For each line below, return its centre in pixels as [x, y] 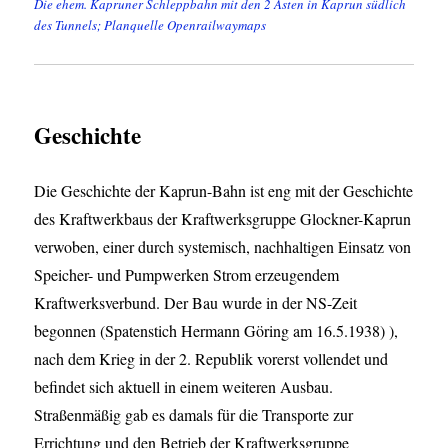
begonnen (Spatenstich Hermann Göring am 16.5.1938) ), [216, 331]
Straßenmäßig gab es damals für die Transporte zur [194, 415]
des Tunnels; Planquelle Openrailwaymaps [150, 25]
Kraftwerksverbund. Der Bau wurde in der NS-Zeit [196, 303]
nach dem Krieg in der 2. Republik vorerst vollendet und [211, 359]
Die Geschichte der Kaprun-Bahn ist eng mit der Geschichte [224, 191]
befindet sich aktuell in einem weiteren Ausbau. [186, 387]
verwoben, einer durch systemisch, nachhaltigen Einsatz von [223, 247]
